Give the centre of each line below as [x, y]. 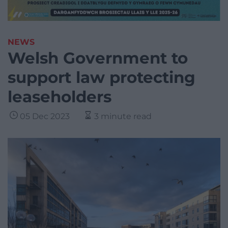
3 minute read [123, 117]
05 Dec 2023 [45, 117]
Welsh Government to [98, 58]
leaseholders [60, 97]
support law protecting [102, 78]
